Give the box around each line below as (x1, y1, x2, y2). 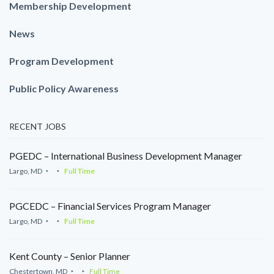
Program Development (9, 54, 114, 67)
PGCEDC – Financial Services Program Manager (9, 199, 211, 212)
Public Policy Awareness (9, 82, 119, 94)
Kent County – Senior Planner (9, 250, 130, 262)
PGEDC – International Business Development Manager (9, 149, 242, 161)
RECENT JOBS (9, 120, 66, 131)
